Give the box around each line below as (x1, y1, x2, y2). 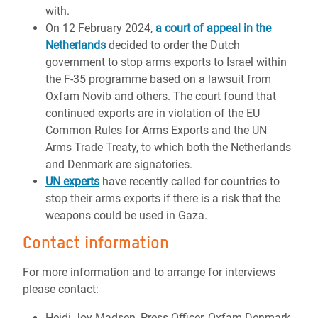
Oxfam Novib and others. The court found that (45, 89, 276, 103)
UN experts (45, 175, 99, 188)
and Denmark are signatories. (45, 158, 195, 171)
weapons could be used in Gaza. (45, 209, 207, 222)
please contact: (23, 283, 99, 296)
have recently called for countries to (99, 175, 280, 188)
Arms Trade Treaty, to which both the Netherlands (45, 141, 291, 154)
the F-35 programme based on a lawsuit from (45, 72, 271, 86)
